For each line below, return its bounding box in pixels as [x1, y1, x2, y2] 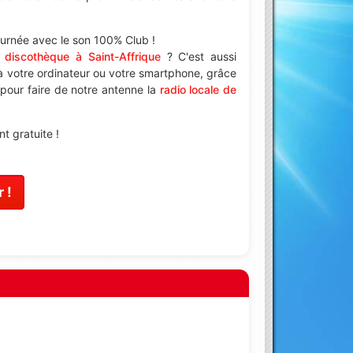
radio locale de [159, 82, 237, 96]
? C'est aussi [160, 49, 237, 63]
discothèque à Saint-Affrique [5, 49, 161, 63]
